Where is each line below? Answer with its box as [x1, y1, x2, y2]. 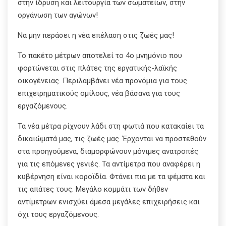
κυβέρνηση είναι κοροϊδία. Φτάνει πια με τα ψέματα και [18, 172, 205, 181]
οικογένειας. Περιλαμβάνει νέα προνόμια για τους [18, 76, 187, 85]
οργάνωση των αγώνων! [18, 10, 98, 20]
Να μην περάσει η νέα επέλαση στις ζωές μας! [18, 30, 174, 40]
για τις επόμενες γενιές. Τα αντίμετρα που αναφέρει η [18, 159, 200, 168]
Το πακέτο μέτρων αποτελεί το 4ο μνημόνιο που [18, 50, 182, 60]
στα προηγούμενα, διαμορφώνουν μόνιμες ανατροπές [18, 146, 198, 156]
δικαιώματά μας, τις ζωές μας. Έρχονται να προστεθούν [18, 134, 206, 143]
